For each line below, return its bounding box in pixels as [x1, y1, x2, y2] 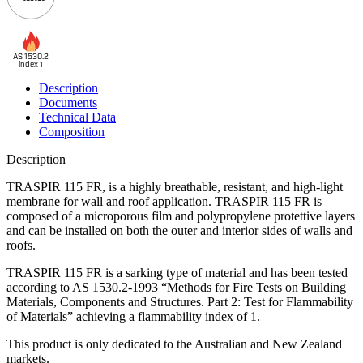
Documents [39, 96, 97, 110]
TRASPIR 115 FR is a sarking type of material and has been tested [6, 266, 348, 280]
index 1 [18, 60, 44, 70]
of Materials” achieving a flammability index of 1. [6, 310, 260, 324]
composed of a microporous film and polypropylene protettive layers [6, 209, 355, 224]
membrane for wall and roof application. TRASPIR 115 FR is [6, 194, 322, 209]
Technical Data [39, 110, 116, 125]
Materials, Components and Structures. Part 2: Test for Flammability [6, 295, 353, 310]
